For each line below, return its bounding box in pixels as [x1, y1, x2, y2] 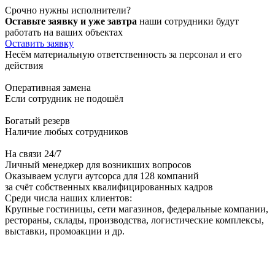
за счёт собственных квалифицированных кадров [5, 181, 213, 192]
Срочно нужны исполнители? [5, 4, 131, 15]
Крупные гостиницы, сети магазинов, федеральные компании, [5, 203, 268, 214]
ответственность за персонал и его [95, 48, 242, 60]
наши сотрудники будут [137, 15, 239, 26]
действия [5, 60, 43, 71]
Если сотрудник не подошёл [5, 93, 123, 104]
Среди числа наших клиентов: [5, 192, 132, 203]
